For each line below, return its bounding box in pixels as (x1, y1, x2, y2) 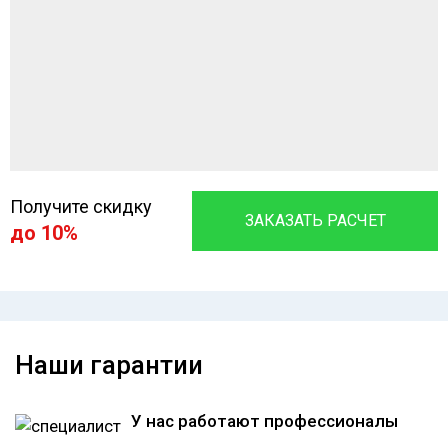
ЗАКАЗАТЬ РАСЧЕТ (244, 210, 386, 230)
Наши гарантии (15, 349, 203, 380)
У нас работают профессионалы (131, 410, 398, 431)
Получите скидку (10, 196, 152, 218)
